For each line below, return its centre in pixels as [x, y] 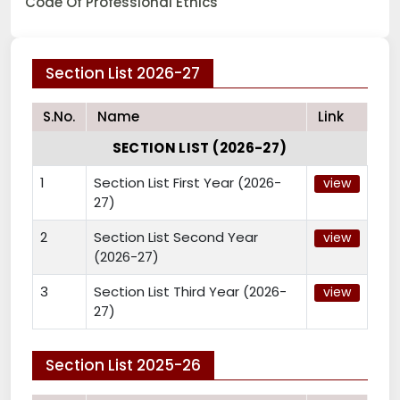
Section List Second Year [176, 237]
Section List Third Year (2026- [190, 292]
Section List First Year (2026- [187, 183]
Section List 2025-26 [123, 366]
